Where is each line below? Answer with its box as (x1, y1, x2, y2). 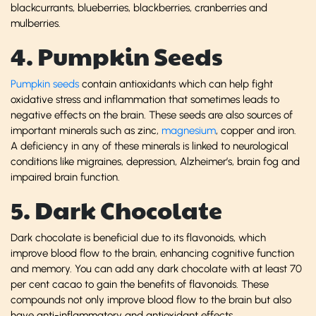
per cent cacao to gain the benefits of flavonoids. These (11, 277, 269, 291)
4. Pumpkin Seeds (11, 39, 223, 73)
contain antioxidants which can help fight (79, 77, 273, 90)
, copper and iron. (216, 123, 296, 137)
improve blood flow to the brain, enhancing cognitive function (11, 246, 294, 260)
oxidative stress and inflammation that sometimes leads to (11, 92, 279, 106)
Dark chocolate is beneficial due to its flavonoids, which (11, 231, 266, 244)
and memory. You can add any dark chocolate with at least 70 (11, 262, 302, 275)
